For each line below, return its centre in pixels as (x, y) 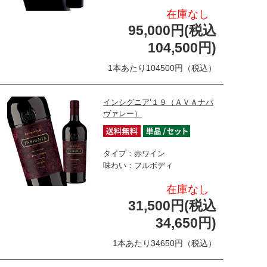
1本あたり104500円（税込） (162, 68)
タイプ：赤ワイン (134, 153)
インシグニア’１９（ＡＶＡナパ (158, 102)
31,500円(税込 (172, 205)
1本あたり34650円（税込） (164, 243)
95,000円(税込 (172, 30)
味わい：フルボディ (138, 165)
